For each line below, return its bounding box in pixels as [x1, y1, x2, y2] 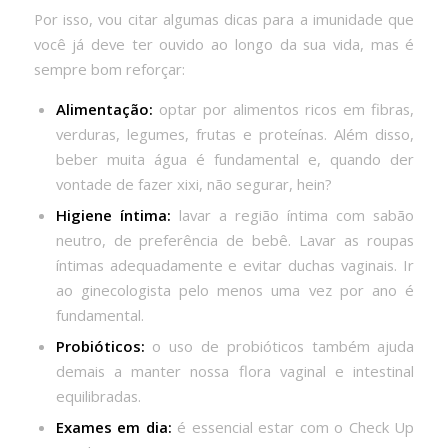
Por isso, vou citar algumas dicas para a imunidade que [33, 8, 415, 29]
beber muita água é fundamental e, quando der [55, 149, 415, 170]
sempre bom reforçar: [33, 58, 185, 79]
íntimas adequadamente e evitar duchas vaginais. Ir [55, 255, 415, 276]
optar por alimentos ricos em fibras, [152, 99, 415, 120]
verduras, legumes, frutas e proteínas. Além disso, [55, 124, 415, 145]
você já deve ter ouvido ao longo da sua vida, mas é [33, 33, 415, 54]
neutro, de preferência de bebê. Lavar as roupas [55, 230, 415, 251]
